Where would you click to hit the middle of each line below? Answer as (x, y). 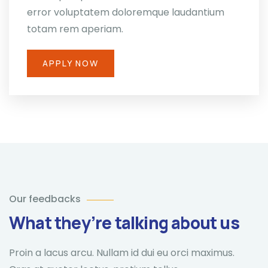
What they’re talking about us (124, 223)
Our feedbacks (45, 199)
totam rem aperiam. (75, 29)
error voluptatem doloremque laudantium (126, 13)
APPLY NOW (71, 63)
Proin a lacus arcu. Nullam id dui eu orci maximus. (122, 253)
